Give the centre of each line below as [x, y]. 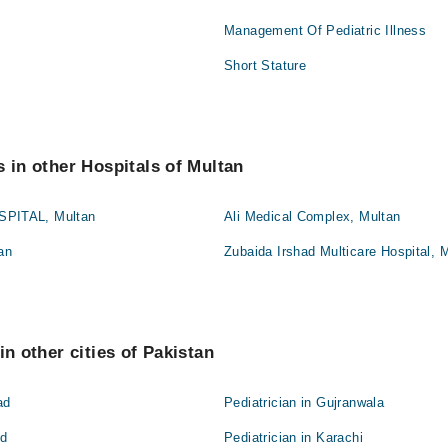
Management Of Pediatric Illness [325, 30]
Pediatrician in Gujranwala [304, 402]
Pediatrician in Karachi [293, 437]
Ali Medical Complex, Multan [312, 216]
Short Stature [265, 65]
